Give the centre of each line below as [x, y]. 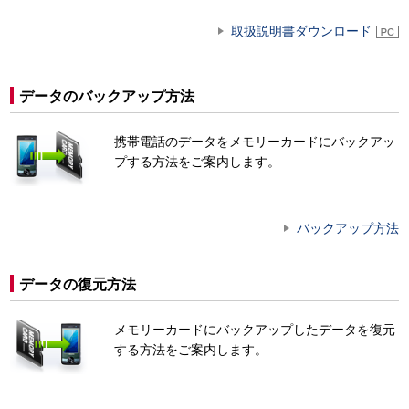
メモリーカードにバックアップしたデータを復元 [255, 330]
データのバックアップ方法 [107, 96]
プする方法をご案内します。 [198, 161]
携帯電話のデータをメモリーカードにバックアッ [255, 141]
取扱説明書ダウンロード [301, 31]
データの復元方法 [78, 285]
